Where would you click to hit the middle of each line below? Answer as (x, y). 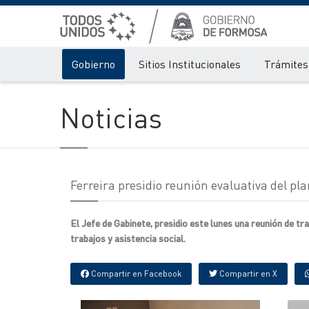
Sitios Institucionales (190, 64)
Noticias (111, 117)
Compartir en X (247, 273)
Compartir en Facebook (135, 273)
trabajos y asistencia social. (128, 238)
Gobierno (93, 64)
